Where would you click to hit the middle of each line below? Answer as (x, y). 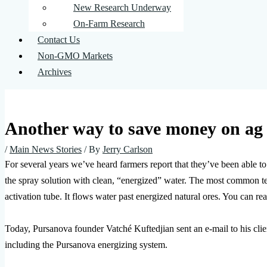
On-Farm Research (109, 24)
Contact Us (59, 40)
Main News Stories (46, 149)
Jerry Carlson (128, 149)
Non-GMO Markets (75, 56)
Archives (55, 72)
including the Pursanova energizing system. (87, 244)
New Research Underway (122, 7)
